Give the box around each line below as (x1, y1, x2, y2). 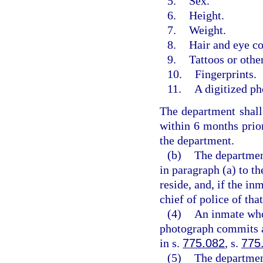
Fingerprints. (194, 68, 257, 80)
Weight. (188, 23, 226, 36)
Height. (188, 9, 224, 22)
